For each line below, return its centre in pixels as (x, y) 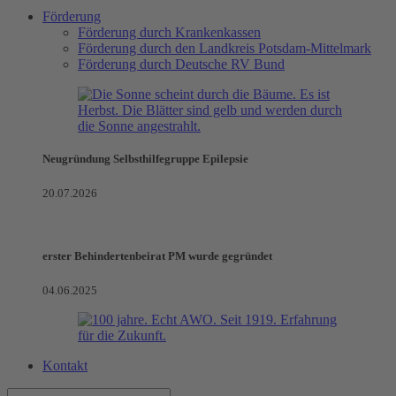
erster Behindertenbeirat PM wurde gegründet (157, 256)
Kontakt (65, 366)
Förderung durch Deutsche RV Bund (181, 64)
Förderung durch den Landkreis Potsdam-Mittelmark (225, 48)
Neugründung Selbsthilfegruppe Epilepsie (145, 159)
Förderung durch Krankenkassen (169, 32)
